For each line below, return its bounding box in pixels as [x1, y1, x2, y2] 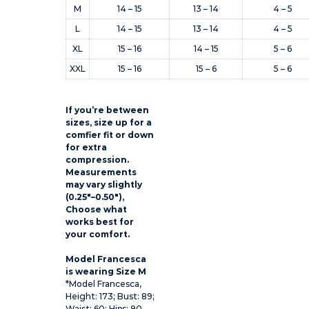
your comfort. [66, 228, 130, 239]
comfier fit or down [66, 129, 154, 140]
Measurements [66, 166, 137, 177]
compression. [66, 154, 129, 165]
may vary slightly [66, 179, 142, 190]
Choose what [66, 203, 127, 215]
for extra [66, 141, 107, 152]
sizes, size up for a [66, 117, 152, 128]
